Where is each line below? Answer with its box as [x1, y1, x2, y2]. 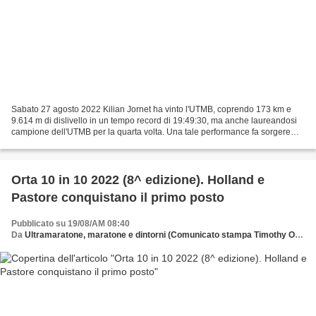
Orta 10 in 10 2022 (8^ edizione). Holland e [11, 172, 265, 187]
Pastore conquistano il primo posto [11, 190, 224, 205]
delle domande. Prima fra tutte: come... [11, 138, 158, 148]
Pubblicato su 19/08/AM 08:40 [11, 218, 130, 229]
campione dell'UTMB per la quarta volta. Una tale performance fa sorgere [11, 126, 291, 137]
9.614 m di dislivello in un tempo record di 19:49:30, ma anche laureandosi [11, 115, 297, 126]
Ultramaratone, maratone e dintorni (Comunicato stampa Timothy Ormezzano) [25, 229, 295, 240]
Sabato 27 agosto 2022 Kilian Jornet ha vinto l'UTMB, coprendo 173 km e [11, 104, 291, 114]
